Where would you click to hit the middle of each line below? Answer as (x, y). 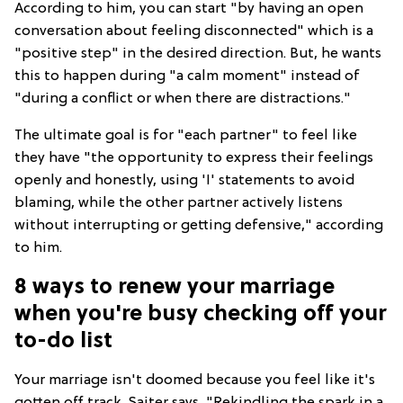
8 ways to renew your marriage (175, 287)
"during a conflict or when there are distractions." (183, 99)
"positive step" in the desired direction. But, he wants (198, 54)
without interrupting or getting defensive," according (199, 225)
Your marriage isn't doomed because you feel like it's (195, 380)
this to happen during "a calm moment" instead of (187, 76)
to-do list (63, 341)
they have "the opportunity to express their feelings (194, 158)
